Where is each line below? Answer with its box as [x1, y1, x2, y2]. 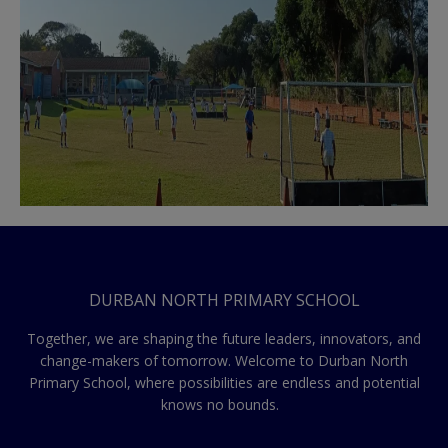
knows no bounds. [161, 395, 287, 414]
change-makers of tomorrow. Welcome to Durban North [40, 351, 408, 370]
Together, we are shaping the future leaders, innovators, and [27, 329, 421, 348]
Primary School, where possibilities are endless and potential [28, 373, 420, 392]
